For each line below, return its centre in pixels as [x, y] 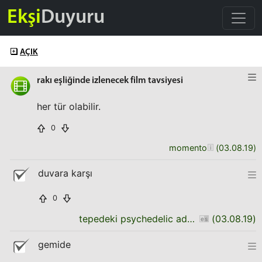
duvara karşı [65, 173]
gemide [54, 244]
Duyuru [73, 18]
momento [188, 148]
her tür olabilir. [69, 106]
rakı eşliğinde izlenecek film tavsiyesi [110, 81]
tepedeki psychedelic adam [191, 219]
